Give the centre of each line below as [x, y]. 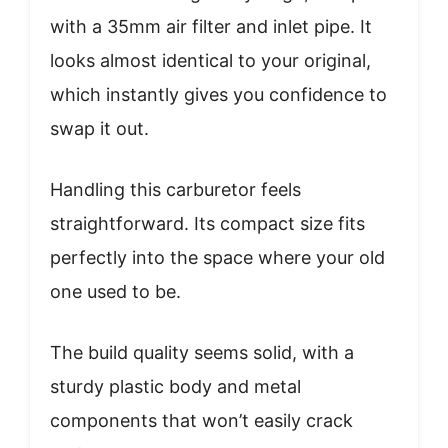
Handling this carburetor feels [175, 189]
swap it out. [99, 128]
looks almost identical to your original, [210, 60]
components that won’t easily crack [201, 420]
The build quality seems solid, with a [202, 352]
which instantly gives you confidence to [218, 94]
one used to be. [115, 291]
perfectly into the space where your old [217, 257]
